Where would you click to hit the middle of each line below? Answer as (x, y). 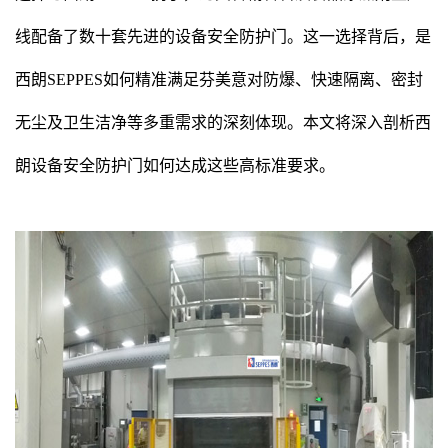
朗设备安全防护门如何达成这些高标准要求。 (175, 165)
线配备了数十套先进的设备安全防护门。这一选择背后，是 (223, 36)
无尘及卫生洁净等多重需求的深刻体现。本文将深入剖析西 (223, 122)
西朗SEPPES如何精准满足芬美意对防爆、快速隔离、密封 (219, 79)
